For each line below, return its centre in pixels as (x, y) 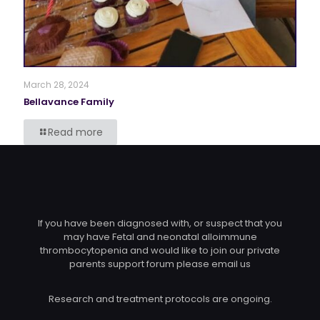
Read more (75, 132)
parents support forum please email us (160, 264)
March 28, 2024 (56, 84)
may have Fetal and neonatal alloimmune (160, 236)
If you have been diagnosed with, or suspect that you (160, 223)
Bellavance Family (69, 101)
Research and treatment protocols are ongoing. (160, 299)
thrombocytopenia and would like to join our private (160, 250)
